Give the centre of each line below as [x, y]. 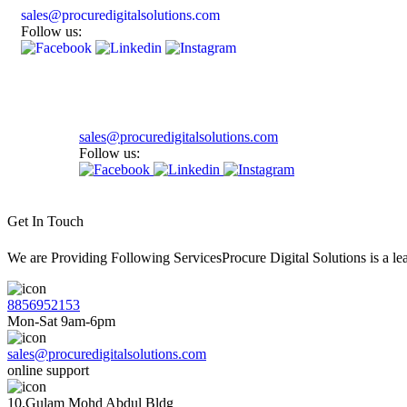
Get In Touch [45, 222]
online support [48, 370]
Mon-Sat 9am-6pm [61, 321]
